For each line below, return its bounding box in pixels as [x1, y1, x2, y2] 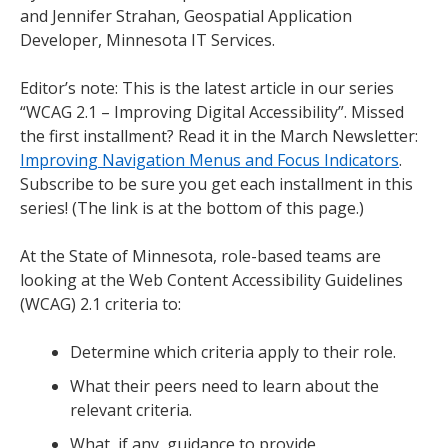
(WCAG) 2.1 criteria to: [20, 292, 181, 315]
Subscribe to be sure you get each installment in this [20, 172, 413, 195]
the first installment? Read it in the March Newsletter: [20, 124, 418, 147]
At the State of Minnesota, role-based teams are [20, 244, 381, 267]
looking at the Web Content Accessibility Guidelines [20, 268, 403, 291]
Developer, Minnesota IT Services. [20, 28, 275, 51]
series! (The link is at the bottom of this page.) [20, 196, 364, 219]
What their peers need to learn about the [70, 374, 379, 397]
